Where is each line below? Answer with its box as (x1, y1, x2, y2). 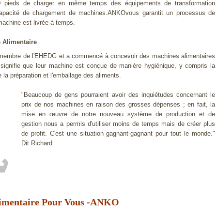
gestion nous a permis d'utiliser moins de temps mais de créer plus (21, 120, 215, 128)
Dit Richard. (21, 139, 54, 147)
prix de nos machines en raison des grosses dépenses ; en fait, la (21, 101, 215, 108)
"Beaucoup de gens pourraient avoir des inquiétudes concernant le (21, 91, 215, 99)
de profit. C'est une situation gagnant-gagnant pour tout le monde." (21, 130, 215, 138)
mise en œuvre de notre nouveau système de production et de (21, 110, 215, 118)
